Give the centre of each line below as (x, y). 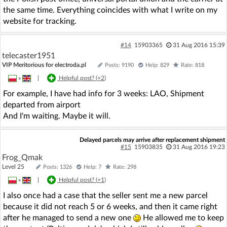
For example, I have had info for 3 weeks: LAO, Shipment (104, 94)
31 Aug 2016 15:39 (199, 45)
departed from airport (42, 105)
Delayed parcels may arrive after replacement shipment (152, 140)
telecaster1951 (29, 56)
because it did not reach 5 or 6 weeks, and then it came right (110, 207)
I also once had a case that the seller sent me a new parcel (105, 196)
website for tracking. (40, 21)
